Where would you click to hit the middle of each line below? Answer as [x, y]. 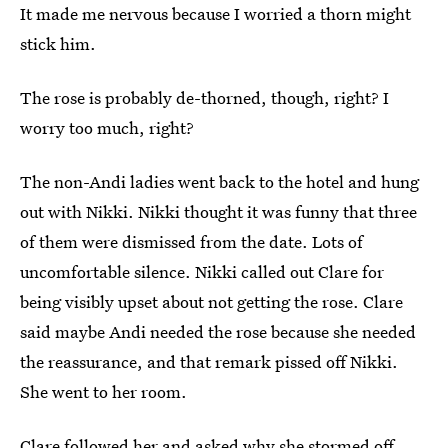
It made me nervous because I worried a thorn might [215, 13]
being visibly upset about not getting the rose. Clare [211, 301]
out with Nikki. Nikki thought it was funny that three [218, 211]
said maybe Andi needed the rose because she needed [218, 331]
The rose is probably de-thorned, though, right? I [204, 97]
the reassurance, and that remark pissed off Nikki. [209, 361]
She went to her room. [103, 391]
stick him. [58, 43]
